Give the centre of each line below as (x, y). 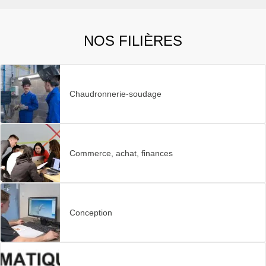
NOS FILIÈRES (133, 41)
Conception (91, 213)
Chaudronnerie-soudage (115, 94)
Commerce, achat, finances (121, 153)
